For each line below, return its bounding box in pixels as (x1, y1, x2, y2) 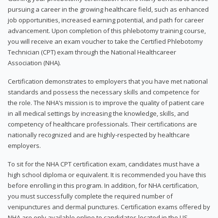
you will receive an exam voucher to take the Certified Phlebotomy (8, 36, 203, 46)
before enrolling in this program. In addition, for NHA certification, (8, 181, 199, 190)
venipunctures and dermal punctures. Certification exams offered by (8, 202, 210, 211)
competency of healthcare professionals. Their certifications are (8, 119, 197, 128)
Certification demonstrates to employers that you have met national (8, 76, 208, 86)
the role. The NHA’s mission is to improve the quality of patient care (8, 98, 204, 107)
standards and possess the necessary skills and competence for (8, 87, 200, 96)
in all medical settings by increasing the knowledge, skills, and (8, 109, 189, 118)
